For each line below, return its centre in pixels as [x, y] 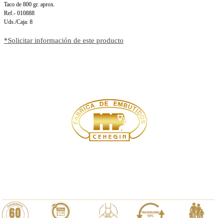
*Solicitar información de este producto [64, 40]
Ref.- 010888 [19, 13]
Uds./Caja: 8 [18, 22]
